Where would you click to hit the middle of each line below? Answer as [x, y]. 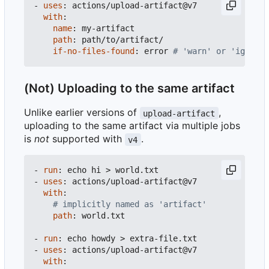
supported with [87, 139]
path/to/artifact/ [122, 40]
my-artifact [108, 29]
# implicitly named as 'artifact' [130, 204]
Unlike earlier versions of [82, 113]
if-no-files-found [94, 51]
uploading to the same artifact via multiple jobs [132, 126]
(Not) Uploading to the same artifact [129, 89]
